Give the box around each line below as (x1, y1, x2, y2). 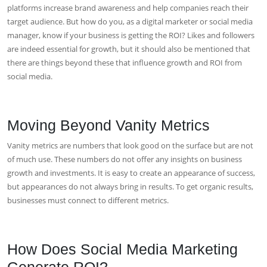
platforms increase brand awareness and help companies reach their (7, 2, 249, 13)
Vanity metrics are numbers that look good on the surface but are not (7, 139, 253, 151)
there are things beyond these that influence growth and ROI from (7, 57, 242, 68)
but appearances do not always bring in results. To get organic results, (7, 181, 253, 192)
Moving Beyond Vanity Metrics (7, 116, 210, 133)
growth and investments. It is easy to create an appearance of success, (7, 167, 255, 178)
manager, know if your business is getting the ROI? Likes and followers (7, 29, 254, 41)
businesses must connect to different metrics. (7, 194, 169, 206)
